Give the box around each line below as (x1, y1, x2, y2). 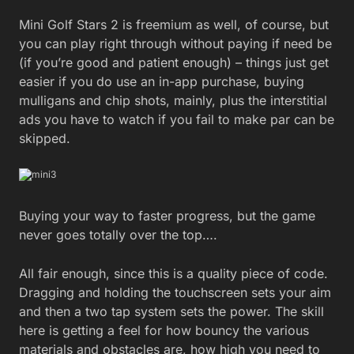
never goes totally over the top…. (19, 227, 217, 243)
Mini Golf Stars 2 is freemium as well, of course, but (19, 17, 329, 33)
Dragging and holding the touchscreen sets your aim (19, 284, 331, 301)
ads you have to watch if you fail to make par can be (19, 111, 334, 128)
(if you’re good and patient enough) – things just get (19, 55, 329, 71)
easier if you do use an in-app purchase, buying (19, 73, 304, 90)
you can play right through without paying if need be (19, 36, 332, 52)
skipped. (19, 130, 70, 147)
